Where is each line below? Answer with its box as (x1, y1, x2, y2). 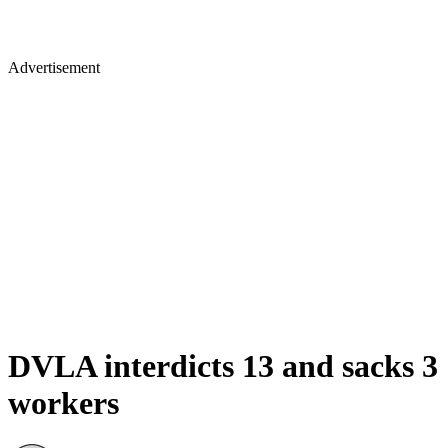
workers (8, 385, 119, 422)
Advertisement (8, 59, 100, 76)
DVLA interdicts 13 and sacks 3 (8, 348, 438, 385)
